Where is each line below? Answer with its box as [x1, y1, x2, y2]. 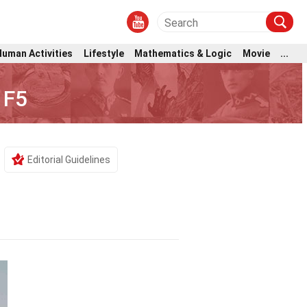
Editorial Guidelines [27, 154, 110, 165]
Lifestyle [83, 47, 124, 59]
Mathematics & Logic [134, 47, 232, 59]
